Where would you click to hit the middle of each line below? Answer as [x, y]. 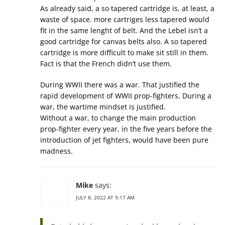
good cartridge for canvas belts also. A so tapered [124, 41]
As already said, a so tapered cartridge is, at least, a [127, 8]
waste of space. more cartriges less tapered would [125, 19]
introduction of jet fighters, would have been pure [124, 140]
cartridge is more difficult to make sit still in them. [124, 52]
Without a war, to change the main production [118, 118]
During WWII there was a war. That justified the [120, 85]
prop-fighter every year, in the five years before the [126, 129]
